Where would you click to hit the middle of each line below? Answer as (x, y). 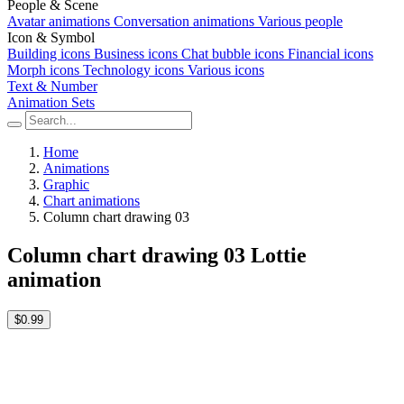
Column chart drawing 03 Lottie (157, 255)
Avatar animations (59, 21)
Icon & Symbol (51, 37)
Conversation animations (184, 21)
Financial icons (331, 54)
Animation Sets (51, 102)
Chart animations (92, 201)
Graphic (66, 184)
